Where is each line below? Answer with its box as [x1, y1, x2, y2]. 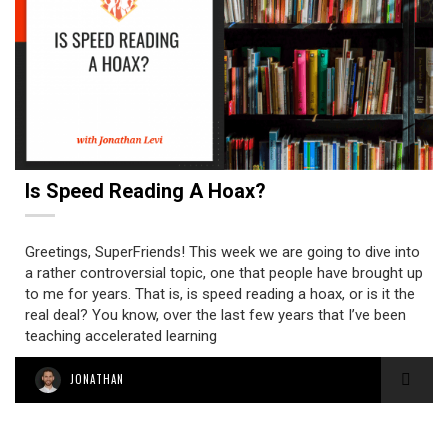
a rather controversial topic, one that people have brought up [25, 264, 423, 282]
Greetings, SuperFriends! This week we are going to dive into [25, 243, 420, 261]
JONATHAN [70, 371, 124, 387]
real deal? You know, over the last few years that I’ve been [25, 306, 406, 324]
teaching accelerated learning [25, 327, 217, 345]
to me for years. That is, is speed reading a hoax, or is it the [25, 285, 415, 303]
